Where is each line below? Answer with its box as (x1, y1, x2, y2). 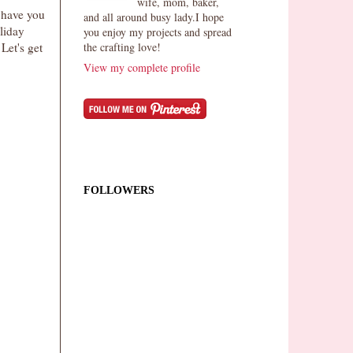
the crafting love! (84, 39, 161, 54)
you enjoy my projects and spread (84, 24, 232, 39)
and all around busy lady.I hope (84, 9, 224, 24)
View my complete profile (84, 59, 200, 75)
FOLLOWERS (84, 184, 154, 196)
